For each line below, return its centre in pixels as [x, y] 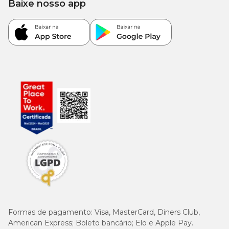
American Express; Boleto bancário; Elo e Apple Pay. [101, 223]
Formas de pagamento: [51, 212]
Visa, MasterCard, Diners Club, [147, 212]
